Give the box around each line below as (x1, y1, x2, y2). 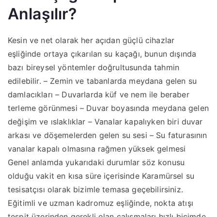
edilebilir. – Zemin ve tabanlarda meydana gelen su (8, 76, 197, 86)
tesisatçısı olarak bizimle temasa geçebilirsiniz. (8, 184, 183, 194)
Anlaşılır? (8, 4, 77, 23)
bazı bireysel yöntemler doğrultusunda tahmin (8, 62, 180, 72)
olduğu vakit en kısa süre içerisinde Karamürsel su (8, 170, 195, 181)
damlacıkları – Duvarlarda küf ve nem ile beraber (8, 89, 189, 99)
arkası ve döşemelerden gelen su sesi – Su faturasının (8, 130, 207, 140)
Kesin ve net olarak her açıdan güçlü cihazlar (8, 35, 175, 45)
